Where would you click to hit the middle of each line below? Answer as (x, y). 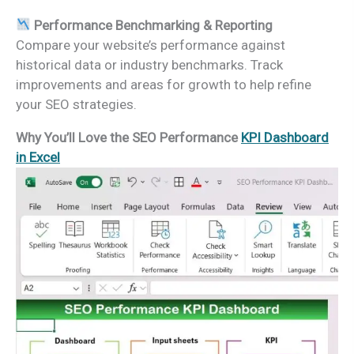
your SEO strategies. (76, 104)
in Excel (38, 157)
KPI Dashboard (285, 137)
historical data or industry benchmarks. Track (149, 64)
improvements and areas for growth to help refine (164, 84)
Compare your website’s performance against (151, 45)
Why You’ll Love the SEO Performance (128, 137)
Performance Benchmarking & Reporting (154, 25)
